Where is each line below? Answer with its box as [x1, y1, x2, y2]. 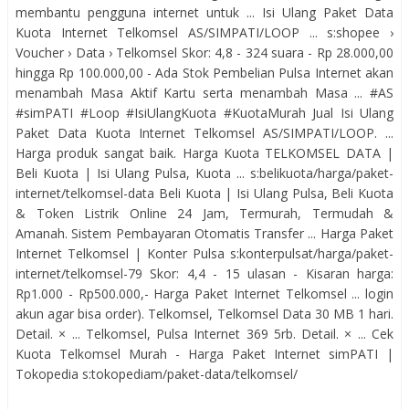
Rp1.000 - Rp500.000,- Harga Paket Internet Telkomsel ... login [16, 285, 393, 302]
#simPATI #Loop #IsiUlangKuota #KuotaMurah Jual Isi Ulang [16, 104, 393, 121]
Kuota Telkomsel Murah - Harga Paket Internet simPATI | [16, 345, 393, 362]
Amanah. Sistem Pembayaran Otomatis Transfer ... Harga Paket [16, 225, 393, 242]
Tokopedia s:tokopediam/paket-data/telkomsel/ [16, 365, 298, 383]
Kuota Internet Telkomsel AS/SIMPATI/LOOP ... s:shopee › [16, 24, 393, 41]
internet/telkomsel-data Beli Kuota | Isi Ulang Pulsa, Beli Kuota [16, 184, 393, 202]
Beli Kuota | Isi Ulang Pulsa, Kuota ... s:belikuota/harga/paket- [16, 164, 393, 182]
